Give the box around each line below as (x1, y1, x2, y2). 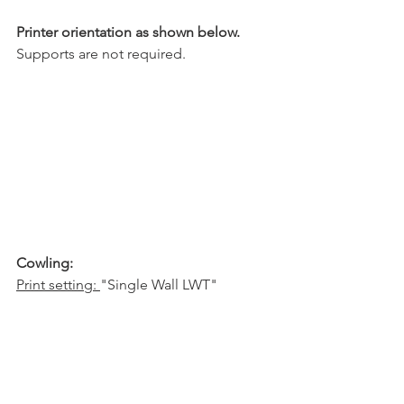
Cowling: (16, 253, 73, 271)
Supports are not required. (16, 45, 186, 63)
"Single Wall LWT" (100, 275, 217, 293)
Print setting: (16, 275, 100, 293)
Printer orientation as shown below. (16, 23, 240, 41)
